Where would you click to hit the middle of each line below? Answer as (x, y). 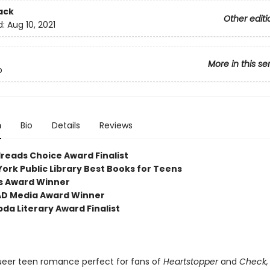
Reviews (116, 125)
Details (66, 125)
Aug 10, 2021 (31, 25)
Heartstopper (190, 262)
